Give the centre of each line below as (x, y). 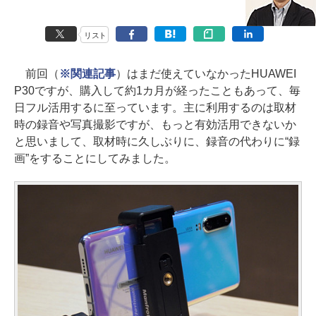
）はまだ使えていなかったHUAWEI (206, 74)
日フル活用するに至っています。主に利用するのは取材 (155, 108)
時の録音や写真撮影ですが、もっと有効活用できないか (155, 124)
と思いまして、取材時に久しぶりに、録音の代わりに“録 (157, 141)
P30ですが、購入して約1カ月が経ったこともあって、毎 (157, 91)
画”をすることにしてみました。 (95, 158)
